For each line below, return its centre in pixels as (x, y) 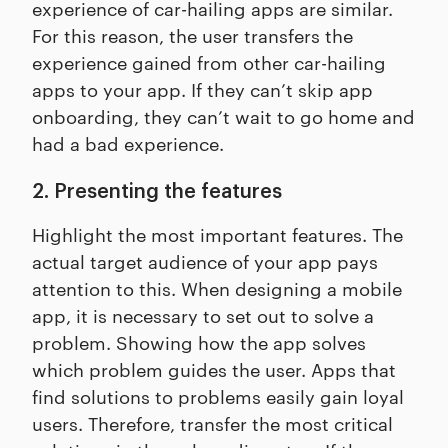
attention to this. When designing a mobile (217, 287)
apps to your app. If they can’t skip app (202, 88)
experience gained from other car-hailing (209, 61)
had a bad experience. (128, 142)
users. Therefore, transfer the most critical (212, 422)
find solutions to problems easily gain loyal (218, 395)
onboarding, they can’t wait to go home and (223, 115)
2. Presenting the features (157, 191)
